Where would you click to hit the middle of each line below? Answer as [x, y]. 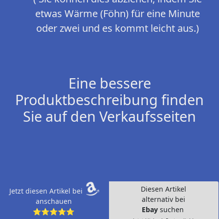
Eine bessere [109, 83]
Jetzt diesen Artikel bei [47, 191]
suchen [173, 210]
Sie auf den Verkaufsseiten [109, 116]
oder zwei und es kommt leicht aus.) [117, 28]
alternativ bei [164, 199]
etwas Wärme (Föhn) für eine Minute [117, 14]
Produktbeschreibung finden [109, 100]
